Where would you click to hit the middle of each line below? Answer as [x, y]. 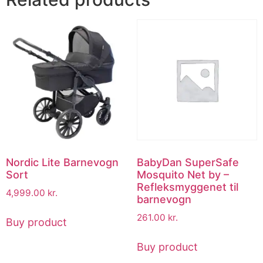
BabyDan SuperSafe [188, 162]
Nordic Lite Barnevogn [62, 162]
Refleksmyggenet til [187, 187]
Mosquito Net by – [183, 174]
